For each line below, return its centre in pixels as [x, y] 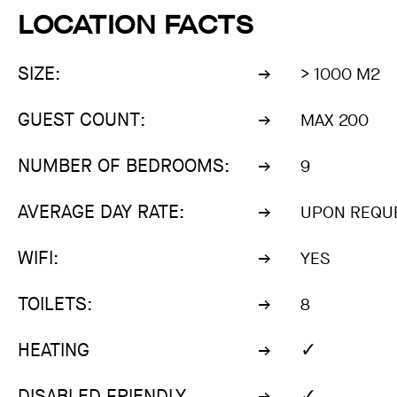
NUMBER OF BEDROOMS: [124, 166]
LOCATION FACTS [135, 26]
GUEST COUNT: [82, 120]
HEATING [54, 350]
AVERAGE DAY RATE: [101, 212]
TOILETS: [55, 304]
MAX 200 [335, 121]
